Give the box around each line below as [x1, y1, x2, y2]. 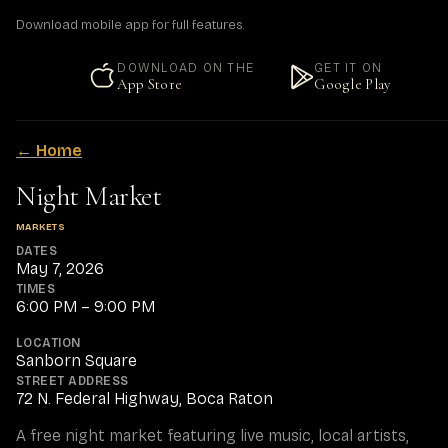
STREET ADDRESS [16, 373, 129, 388]
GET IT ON [314, 60, 383, 76]
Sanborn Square [16, 350, 137, 370]
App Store [117, 75, 183, 94]
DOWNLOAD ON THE [117, 60, 255, 76]
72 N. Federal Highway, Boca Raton [16, 388, 273, 408]
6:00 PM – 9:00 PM [16, 296, 155, 316]
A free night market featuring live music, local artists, [16, 425, 409, 445]
